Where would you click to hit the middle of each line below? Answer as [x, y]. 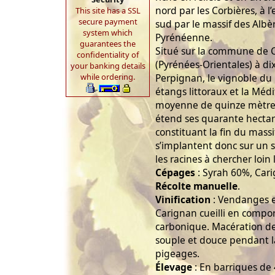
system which [108, 33]
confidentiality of [108, 55]
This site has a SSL [108, 10]
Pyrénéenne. [184, 38]
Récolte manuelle [196, 186]
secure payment [108, 21]
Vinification [183, 200]
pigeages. [177, 254]
